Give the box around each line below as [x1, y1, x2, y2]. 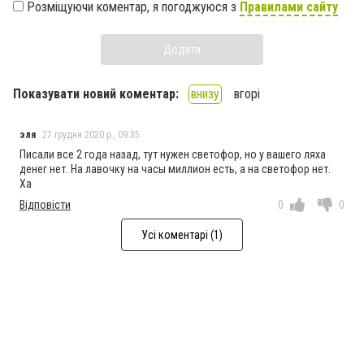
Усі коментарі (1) [141, 227, 223, 241]
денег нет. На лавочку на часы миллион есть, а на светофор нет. [19, 162, 331, 175]
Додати [163, 42, 201, 56]
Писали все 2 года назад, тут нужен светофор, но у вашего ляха [19, 147, 326, 161]
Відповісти [19, 197, 71, 211]
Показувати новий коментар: [13, 85, 179, 102]
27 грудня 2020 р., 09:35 [42, 128, 140, 141]
